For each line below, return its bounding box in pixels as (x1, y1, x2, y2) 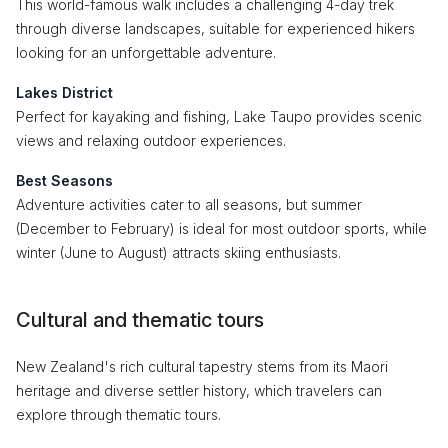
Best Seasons (16, 172, 113, 189)
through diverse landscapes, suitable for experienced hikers (16, 20, 415, 37)
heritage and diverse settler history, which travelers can (16, 382, 382, 399)
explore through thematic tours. (16, 406, 221, 423)
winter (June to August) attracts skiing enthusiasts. (16, 244, 341, 261)
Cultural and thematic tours (16, 308, 264, 332)
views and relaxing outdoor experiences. (16, 132, 286, 149)
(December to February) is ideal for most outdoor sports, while (16, 220, 427, 237)
